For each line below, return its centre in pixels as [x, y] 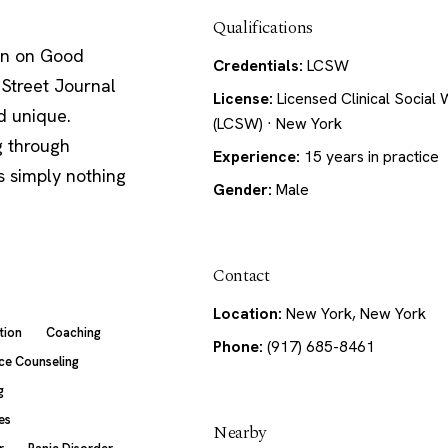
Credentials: [257, 65]
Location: [247, 313]
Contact [241, 275]
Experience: [256, 156]
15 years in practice [369, 156]
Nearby [239, 432]
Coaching [73, 332]
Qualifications [263, 27]
